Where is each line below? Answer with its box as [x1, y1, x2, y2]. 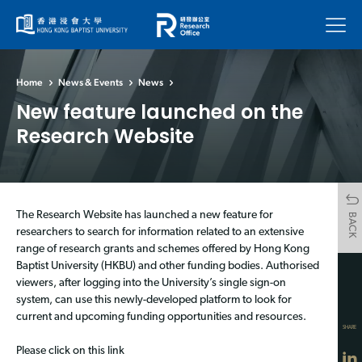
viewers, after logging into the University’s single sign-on [16, 276, 286, 289]
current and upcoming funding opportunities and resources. [16, 310, 306, 323]
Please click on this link [16, 344, 124, 357]
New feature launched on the [16, 98, 303, 125]
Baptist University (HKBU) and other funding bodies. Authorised [16, 259, 319, 272]
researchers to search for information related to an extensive [16, 225, 304, 238]
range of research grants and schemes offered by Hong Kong [16, 242, 309, 255]
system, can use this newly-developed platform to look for [16, 293, 292, 306]
